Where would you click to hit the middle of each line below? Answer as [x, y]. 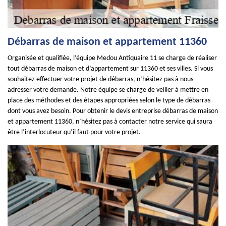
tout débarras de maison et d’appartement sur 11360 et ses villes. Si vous [110, 69]
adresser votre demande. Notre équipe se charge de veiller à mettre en [108, 90]
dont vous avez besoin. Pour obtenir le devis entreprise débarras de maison [113, 111]
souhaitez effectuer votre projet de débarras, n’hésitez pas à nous [100, 79]
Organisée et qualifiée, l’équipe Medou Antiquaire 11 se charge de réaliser [112, 58]
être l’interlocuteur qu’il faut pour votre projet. [74, 132]
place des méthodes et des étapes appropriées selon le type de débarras [109, 101]
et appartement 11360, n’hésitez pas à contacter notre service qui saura [110, 122]
